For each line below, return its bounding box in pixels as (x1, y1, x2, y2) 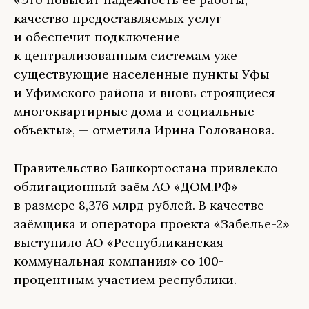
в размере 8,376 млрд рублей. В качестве (14, 197, 264, 213)
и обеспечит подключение (14, 29, 180, 45)
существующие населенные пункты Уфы (14, 66, 270, 82)
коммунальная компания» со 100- (14, 253, 224, 269)
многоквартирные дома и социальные (14, 103, 255, 119)
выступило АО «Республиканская (14, 235, 223, 250)
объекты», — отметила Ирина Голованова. (14, 122, 275, 138)
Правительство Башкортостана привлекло (14, 160, 278, 176)
